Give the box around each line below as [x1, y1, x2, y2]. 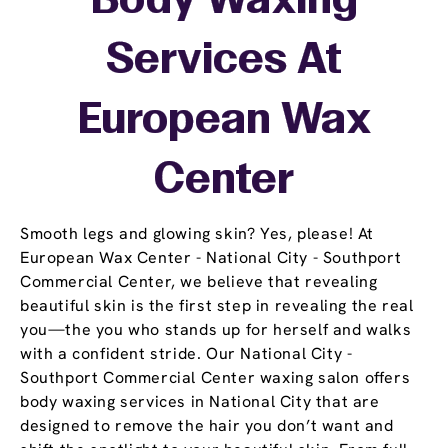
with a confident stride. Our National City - [20, 343, 353, 365]
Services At [106, 42, 342, 82]
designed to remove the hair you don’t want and [20, 415, 394, 437]
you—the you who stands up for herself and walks [20, 319, 412, 341]
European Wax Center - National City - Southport [20, 247, 402, 269]
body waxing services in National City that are [20, 391, 380, 413]
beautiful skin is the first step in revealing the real [20, 295, 414, 317]
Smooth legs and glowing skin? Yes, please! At [20, 223, 375, 245]
